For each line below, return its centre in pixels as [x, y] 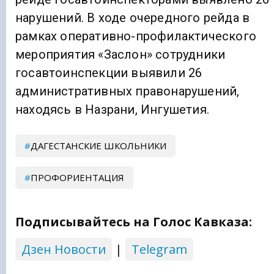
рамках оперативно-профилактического [136, 36]
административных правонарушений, [128, 91]
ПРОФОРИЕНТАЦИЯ [77, 178]
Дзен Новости [64, 250]
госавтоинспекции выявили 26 [109, 73]
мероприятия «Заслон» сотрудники [120, 55]
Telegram [159, 250]
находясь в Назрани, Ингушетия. [112, 110]
